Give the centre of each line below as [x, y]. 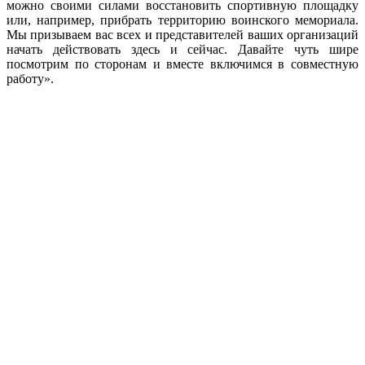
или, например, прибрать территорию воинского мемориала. [182, 20]
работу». [30, 78]
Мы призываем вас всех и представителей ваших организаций [182, 34]
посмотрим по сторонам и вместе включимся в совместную [182, 64]
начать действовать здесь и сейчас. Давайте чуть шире [182, 49]
